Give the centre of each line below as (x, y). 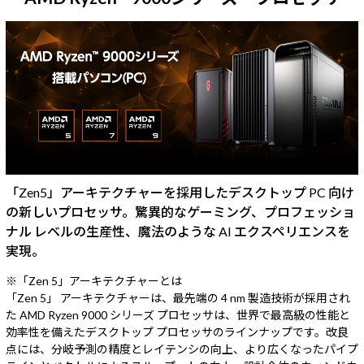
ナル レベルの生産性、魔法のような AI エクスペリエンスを (178, 232)
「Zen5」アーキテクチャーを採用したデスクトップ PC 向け (180, 193)
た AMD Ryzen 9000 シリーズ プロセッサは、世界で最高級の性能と (178, 315)
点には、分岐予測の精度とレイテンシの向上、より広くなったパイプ (182, 349)
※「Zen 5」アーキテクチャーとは (94, 281)
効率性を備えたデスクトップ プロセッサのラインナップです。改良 (177, 332)
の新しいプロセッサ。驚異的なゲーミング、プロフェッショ (180, 212)
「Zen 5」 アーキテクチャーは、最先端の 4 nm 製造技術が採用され (178, 298)
